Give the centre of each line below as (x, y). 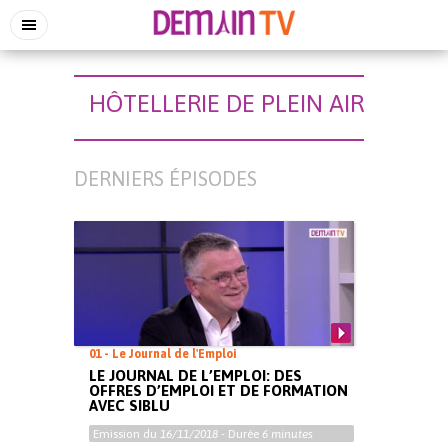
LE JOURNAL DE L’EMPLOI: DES (195, 375)
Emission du (126, 434)
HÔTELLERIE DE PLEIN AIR (226, 103)
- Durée (240, 434)
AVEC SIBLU (129, 405)
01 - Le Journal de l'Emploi (163, 354)
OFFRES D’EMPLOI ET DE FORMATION (218, 390)
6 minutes (287, 434)
